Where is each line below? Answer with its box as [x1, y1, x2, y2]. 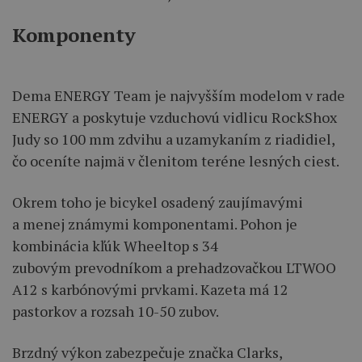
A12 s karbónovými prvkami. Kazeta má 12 [12, 280, 288, 300]
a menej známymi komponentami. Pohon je [12, 214, 297, 234]
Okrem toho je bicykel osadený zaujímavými [12, 192, 303, 213]
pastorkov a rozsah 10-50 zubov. [12, 301, 219, 322]
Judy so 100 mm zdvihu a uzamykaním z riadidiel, [12, 129, 335, 149]
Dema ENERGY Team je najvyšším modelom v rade [12, 86, 345, 106]
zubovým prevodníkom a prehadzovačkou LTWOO [12, 258, 336, 278]
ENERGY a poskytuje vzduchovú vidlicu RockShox [12, 107, 337, 128]
